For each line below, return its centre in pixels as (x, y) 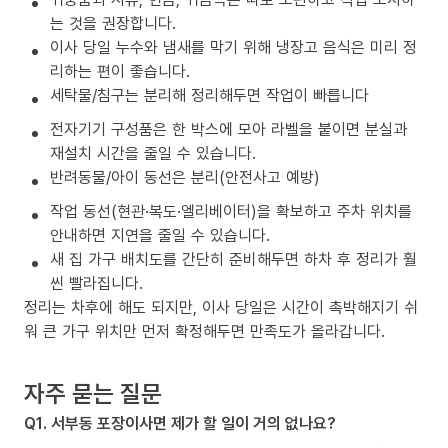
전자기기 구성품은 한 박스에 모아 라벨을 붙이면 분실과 (228, 128)
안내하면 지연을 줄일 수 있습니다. (160, 234)
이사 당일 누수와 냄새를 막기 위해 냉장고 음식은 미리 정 (233, 46)
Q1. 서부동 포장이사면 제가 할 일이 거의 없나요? (180, 422)
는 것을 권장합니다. (113, 22)
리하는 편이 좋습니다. (120, 70)
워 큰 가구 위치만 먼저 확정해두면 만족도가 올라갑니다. (204, 330)
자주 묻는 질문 (93, 392)
